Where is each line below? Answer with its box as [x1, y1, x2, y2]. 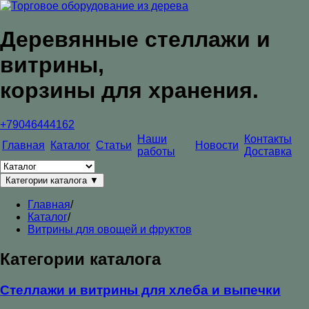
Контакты [244, 132, 292, 145]
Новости [195, 139, 239, 151]
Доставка [244, 145, 292, 157]
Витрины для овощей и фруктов [28, 223, 192, 235]
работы [137, 145, 175, 157]
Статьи [96, 139, 132, 151]
